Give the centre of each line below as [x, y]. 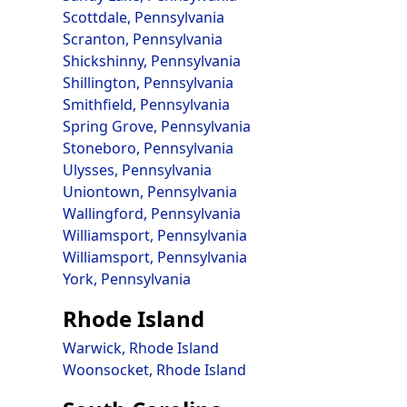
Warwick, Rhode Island [140, 348]
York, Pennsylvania [126, 279]
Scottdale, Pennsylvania [143, 17]
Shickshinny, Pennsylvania [151, 61]
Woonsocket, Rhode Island [154, 370]
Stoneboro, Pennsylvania [148, 148]
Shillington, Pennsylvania [148, 83]
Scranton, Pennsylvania [142, 39]
